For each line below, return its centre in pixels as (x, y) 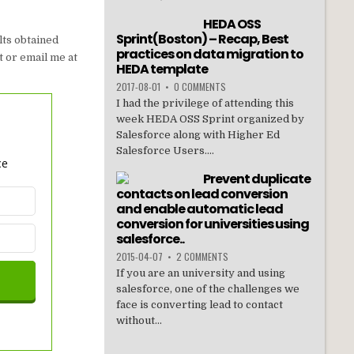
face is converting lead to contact (199, 305)
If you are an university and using (200, 273)
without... (139, 321)
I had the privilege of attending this (205, 104)
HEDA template (162, 70)
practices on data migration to (209, 55)
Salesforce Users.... (165, 151)
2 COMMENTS (202, 257)
